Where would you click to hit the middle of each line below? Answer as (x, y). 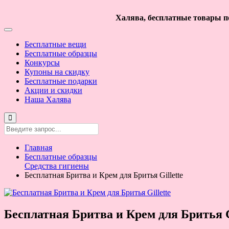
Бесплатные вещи (55, 44)
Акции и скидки (53, 90)
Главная (38, 147)
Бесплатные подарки (61, 81)
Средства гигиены (57, 166)
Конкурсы (42, 63)
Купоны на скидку (57, 72)
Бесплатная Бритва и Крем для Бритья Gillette (104, 175)
